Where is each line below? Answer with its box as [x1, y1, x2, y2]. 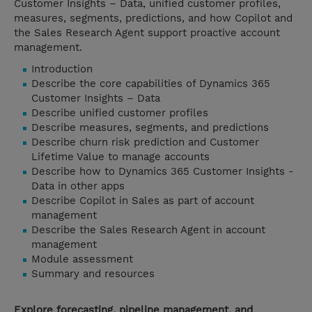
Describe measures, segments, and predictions [31, 121, 269, 134]
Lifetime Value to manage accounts [31, 150, 210, 164]
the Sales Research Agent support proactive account [14, 26, 280, 40]
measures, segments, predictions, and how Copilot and [14, 12, 292, 25]
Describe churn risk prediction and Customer [31, 136, 259, 149]
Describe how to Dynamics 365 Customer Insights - [31, 165, 294, 178]
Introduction [31, 63, 93, 76]
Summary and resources [31, 267, 155, 281]
